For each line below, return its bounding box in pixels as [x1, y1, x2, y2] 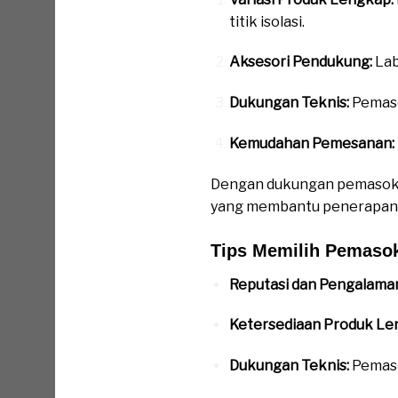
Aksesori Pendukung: [228, 53, 372, 71]
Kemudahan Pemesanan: [228, 135, 394, 153]
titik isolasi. [228, 12, 305, 30]
